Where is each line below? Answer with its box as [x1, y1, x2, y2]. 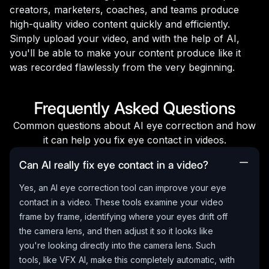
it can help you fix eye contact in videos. [43, 133, 226, 146]
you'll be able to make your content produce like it [10, 46, 241, 59]
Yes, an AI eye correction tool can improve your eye [19, 182, 226, 193]
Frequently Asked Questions [34, 97, 235, 118]
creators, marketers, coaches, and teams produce [10, 3, 239, 16]
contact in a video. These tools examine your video [19, 196, 223, 207]
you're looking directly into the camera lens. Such [19, 240, 216, 250]
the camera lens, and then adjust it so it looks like [19, 225, 213, 236]
